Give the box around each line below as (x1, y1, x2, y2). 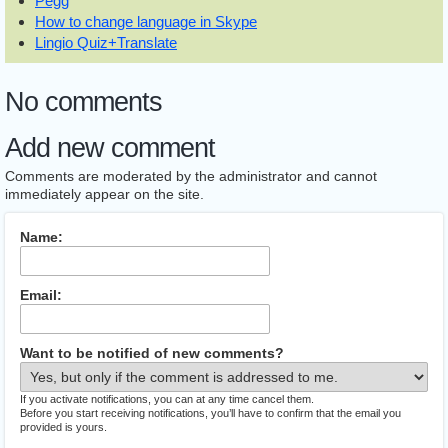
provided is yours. (20, 421, 107, 433)
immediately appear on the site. (5, 186, 204, 202)
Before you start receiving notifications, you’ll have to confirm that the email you (20, 407, 401, 419)
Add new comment (5, 133, 215, 163)
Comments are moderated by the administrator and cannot (5, 168, 377, 184)
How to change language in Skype (35, 13, 257, 30)
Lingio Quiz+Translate (35, 34, 177, 51)
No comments (5, 87, 162, 117)
